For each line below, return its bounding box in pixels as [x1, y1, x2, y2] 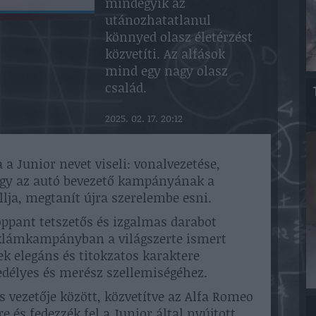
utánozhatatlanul [105, 11, 211, 29]
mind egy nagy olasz [105, 61, 228, 80]
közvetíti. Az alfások [105, 44, 225, 63]
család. [105, 78, 147, 97]
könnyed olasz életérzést [105, 28, 253, 46]
